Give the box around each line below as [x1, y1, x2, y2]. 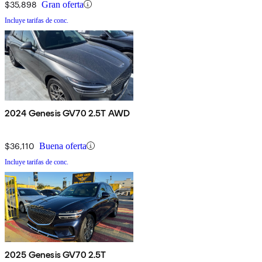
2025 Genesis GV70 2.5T [5, 249, 106, 260]
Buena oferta [39, 140, 87, 151]
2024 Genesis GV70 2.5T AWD [5, 107, 130, 119]
